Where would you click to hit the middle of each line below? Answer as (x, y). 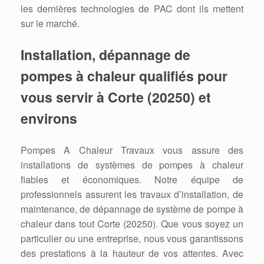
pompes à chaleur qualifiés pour (124, 75)
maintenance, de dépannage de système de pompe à (132, 209)
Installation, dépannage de (105, 54)
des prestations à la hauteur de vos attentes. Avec (132, 253)
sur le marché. (50, 23)
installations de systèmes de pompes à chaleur (132, 164)
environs (49, 118)
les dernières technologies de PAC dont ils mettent (132, 8)
